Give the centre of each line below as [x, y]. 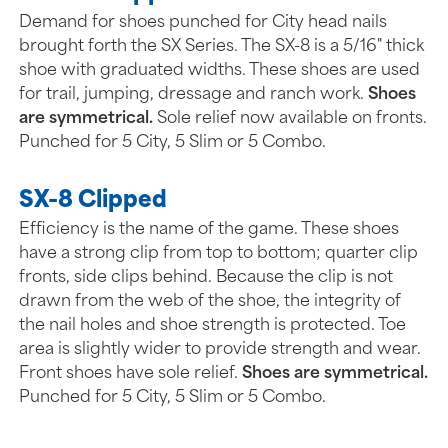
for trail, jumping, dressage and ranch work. [194, 94]
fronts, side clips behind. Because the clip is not [206, 277]
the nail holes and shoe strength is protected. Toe [213, 325]
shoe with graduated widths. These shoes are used [220, 70]
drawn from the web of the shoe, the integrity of [210, 301]
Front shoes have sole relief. [131, 373]
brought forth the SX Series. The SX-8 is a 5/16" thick [222, 46]
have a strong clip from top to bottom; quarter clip [219, 253]
